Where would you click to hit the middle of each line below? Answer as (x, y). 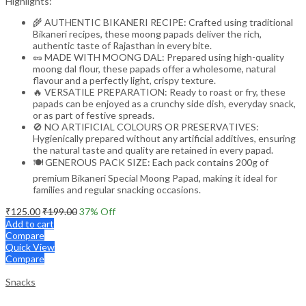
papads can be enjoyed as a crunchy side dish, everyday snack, (164, 104)
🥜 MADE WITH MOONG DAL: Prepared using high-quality (158, 57)
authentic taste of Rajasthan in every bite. (122, 46)
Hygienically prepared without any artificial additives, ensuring (164, 139)
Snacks (20, 282)
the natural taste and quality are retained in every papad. (153, 150)
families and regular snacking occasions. (117, 190)
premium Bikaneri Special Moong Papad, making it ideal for (155, 178)
